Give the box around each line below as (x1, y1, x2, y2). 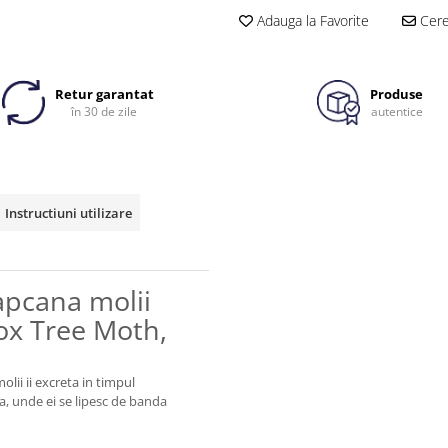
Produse (370, 85, 424, 104)
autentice (370, 103, 423, 121)
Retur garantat (54, 85, 154, 104)
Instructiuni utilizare (5, 204, 132, 223)
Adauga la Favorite (253, 11, 369, 31)
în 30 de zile (71, 103, 138, 121)
